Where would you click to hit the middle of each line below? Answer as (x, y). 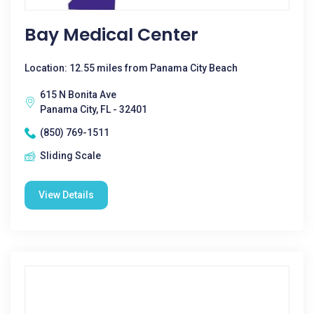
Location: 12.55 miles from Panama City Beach (131, 68)
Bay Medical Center (111, 35)
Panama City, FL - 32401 (94, 109)
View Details (66, 195)
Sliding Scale (70, 156)
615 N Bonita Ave (78, 95)
